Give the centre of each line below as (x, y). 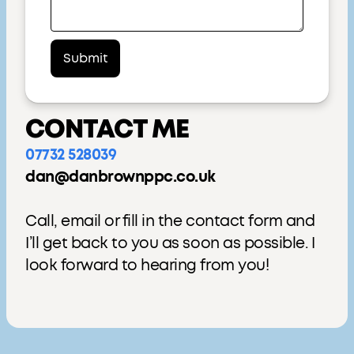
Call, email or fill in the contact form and (170, 222)
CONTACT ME (107, 130)
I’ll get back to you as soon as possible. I (170, 244)
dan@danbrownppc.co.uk (121, 177)
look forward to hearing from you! (147, 266)
